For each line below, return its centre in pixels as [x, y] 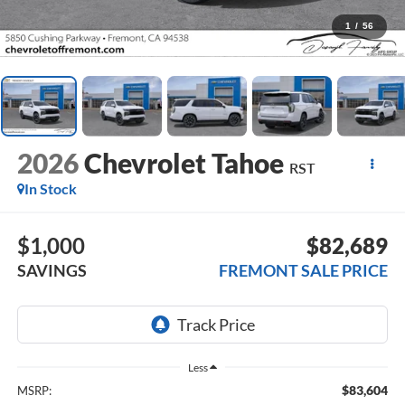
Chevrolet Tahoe [184, 163]
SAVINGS [52, 270]
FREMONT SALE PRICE [304, 270]
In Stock [50, 189]
